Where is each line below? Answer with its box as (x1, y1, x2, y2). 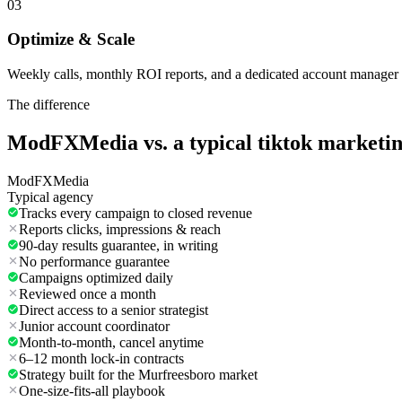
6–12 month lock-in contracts (19, 351, 184, 367)
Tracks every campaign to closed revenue (19, 205, 252, 222)
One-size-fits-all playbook (19, 383, 165, 399)
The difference (7, 97, 90, 113)
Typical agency (7, 189, 93, 205)
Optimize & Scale (7, 30, 135, 49)
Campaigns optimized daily (19, 270, 173, 286)
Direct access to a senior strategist (19, 302, 208, 319)
